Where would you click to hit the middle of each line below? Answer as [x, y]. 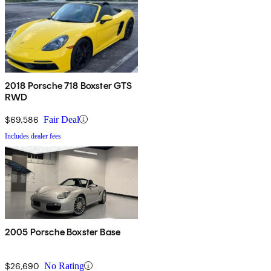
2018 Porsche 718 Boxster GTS [69, 85]
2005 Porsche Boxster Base [63, 232]
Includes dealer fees [33, 136]
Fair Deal [61, 119]
